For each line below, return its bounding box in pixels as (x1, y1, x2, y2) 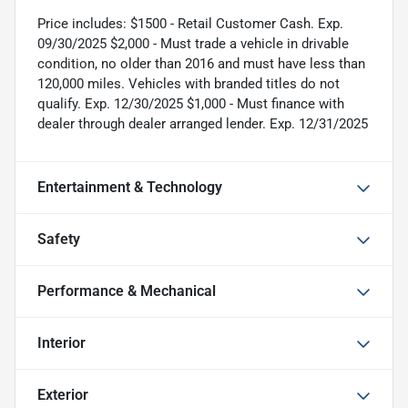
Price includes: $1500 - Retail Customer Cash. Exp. (37, 15, 343, 33)
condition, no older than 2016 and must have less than (37, 56, 365, 73)
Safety (37, 230, 80, 249)
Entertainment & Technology (37, 178, 222, 197)
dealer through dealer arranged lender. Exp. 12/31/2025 (37, 116, 368, 133)
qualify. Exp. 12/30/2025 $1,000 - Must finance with (37, 96, 344, 113)
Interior (37, 334, 86, 352)
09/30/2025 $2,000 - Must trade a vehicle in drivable (37, 36, 349, 53)
